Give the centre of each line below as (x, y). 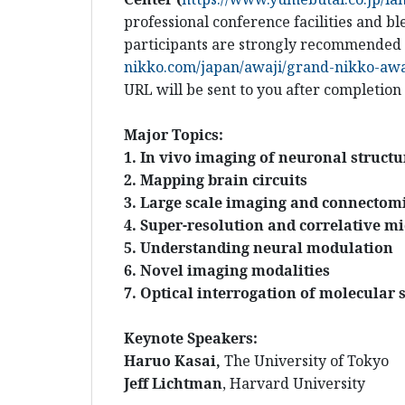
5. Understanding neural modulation (259, 248)
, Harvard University (296, 384)
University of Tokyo (321, 361)
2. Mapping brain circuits (216, 180)
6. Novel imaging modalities (227, 271)
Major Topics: (174, 135)
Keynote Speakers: (191, 339)
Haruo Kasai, (174, 361)
